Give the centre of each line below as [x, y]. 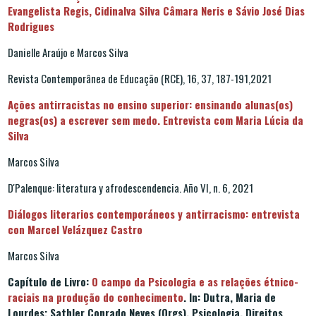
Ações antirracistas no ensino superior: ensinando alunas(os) [150, 104]
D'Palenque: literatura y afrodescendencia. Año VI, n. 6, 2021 [130, 187]
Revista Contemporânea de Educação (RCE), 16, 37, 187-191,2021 [140, 78]
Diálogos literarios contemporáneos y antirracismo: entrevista [154, 213]
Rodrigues [31, 26]
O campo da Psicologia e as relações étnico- [195, 281]
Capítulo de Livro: [50, 281]
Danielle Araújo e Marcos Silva [68, 52]
